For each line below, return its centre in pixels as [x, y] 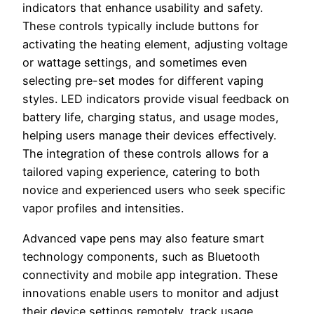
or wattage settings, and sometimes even [135, 63]
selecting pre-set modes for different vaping [143, 81]
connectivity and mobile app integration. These [150, 274]
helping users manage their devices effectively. [149, 136]
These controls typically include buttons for [141, 26]
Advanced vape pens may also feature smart [143, 238]
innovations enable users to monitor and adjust [151, 293]
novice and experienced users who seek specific [154, 190]
